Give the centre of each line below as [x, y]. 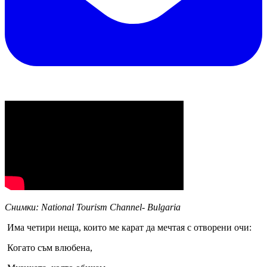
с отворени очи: [218, 227]
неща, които [82, 227]
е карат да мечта [148, 227]
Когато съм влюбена [47, 247]
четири [41, 227]
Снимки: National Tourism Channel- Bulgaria [93, 207]
